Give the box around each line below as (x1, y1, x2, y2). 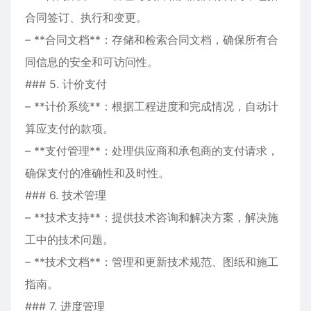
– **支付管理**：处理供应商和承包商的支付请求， (25, 144, 278, 158)
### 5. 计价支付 (25, 77, 107, 91)
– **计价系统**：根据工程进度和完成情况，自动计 (25, 99, 278, 113)
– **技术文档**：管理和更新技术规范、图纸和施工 (25, 255, 278, 269)
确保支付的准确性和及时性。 (25, 166, 169, 180)
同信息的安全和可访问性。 (25, 55, 158, 69)
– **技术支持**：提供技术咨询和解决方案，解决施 (25, 210, 278, 224)
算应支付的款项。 (25, 121, 114, 135)
